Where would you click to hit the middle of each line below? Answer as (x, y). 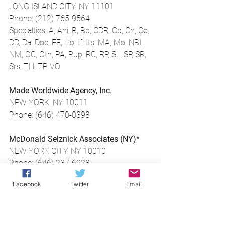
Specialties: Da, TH (40, 175)
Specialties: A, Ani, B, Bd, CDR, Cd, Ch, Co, (80, 30)
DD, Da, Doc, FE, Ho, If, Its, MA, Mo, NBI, (77, 42)
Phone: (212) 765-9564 (49, 18)
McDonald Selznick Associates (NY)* (74, 139)
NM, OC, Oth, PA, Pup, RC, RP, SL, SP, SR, (79, 54)
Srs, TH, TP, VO (35, 67)
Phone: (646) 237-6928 (49, 163)
